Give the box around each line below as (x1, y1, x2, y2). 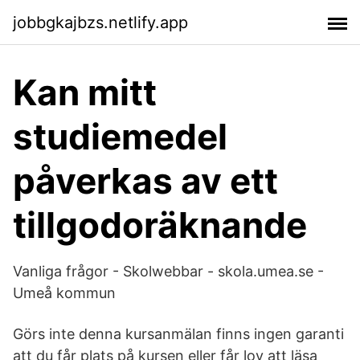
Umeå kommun (13, 284, 116, 301)
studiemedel (13, 115, 227, 158)
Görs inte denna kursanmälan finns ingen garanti (13, 325, 344, 342)
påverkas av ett (13, 159, 278, 202)
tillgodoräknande (13, 203, 307, 247)
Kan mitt (13, 71, 157, 114)
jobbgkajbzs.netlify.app (13, 12, 188, 32)
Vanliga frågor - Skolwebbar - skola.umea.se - (13, 263, 324, 280)
